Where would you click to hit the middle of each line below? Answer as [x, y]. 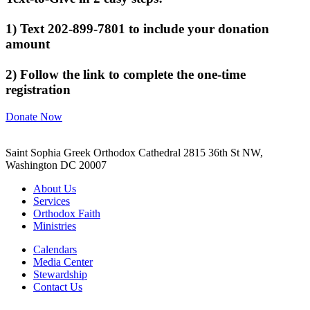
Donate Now [34, 117]
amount [28, 44]
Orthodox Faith [67, 214]
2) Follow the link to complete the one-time [126, 75]
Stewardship [60, 275]
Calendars [55, 250]
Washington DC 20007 [56, 165]
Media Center [63, 262]
